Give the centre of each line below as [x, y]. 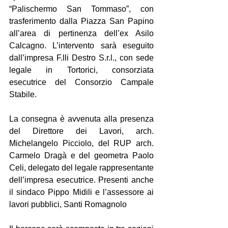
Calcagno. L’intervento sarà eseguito [81, 45]
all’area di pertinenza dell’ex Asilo [81, 33]
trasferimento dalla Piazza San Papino [81, 21]
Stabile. [23, 94]
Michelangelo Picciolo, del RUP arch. [81, 143]
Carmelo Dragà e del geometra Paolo [81, 155]
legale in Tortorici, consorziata [81, 70]
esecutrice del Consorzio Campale [81, 82]
